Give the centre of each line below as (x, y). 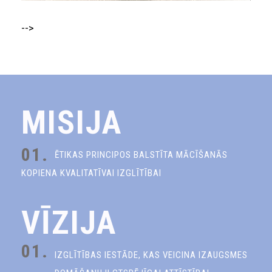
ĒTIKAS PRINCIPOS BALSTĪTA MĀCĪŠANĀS (141, 155)
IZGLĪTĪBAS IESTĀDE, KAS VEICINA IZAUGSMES (151, 255)
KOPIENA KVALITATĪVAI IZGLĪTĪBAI (91, 173)
